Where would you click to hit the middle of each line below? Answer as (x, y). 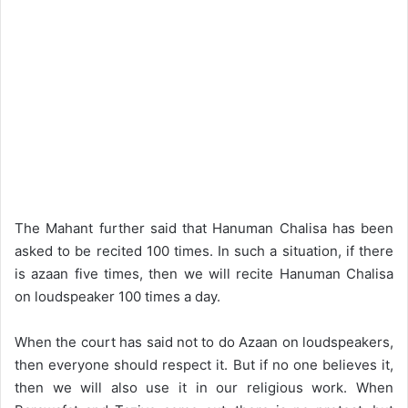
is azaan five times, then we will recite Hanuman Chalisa (204, 273)
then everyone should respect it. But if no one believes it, (204, 364)
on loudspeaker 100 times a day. (117, 296)
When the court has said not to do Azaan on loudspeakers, (204, 342)
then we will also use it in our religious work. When (204, 387)
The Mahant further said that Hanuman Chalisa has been (204, 228)
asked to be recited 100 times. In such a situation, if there (204, 250)
